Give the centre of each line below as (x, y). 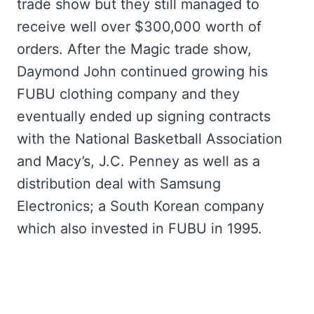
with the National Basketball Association (150, 139)
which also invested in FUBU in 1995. (139, 228)
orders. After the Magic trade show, (134, 49)
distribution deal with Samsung (119, 184)
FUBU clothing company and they (128, 94)
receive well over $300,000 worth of (139, 27)
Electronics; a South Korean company (141, 206)
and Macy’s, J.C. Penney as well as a (138, 161)
